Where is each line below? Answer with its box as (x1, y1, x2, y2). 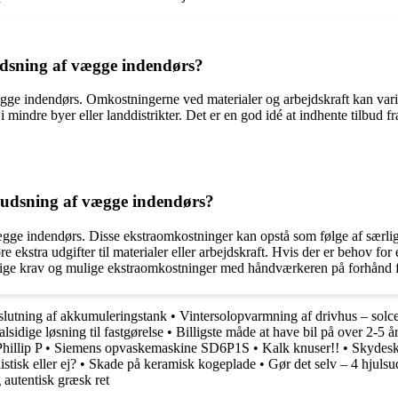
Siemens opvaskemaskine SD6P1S (54, 339, 250, 355)
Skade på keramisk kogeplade (89, 355, 256, 371)
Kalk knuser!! (262, 339, 339, 355)
